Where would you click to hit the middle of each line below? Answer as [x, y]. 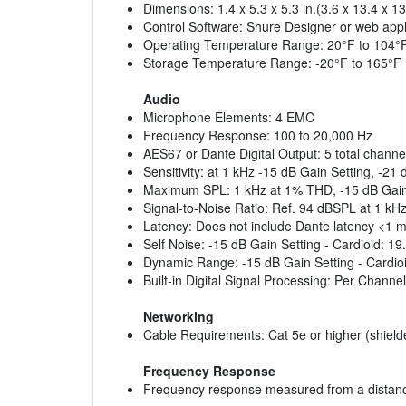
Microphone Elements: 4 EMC [229, 117]
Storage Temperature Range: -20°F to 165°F [272, 63]
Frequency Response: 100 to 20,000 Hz [258, 135]
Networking [179, 317]
